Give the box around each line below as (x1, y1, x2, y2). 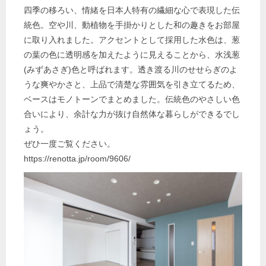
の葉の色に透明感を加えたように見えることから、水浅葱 (24, 50, 240, 59)
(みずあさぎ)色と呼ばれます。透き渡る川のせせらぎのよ (24, 65, 237, 74)
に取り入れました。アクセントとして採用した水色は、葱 (24, 35, 240, 45)
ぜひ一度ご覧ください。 (24, 139, 115, 148)
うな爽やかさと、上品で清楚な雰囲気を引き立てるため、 (24, 80, 240, 89)
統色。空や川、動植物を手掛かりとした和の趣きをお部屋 (24, 20, 240, 30)
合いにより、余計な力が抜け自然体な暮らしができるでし (24, 109, 240, 119)
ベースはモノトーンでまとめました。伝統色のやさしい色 (24, 94, 240, 104)
